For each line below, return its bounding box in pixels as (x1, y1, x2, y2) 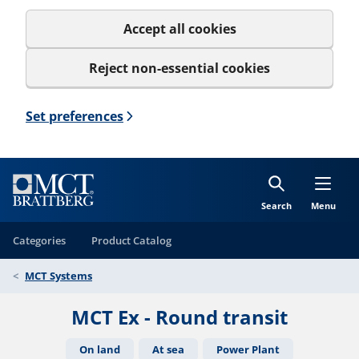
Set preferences (26, 107, 123, 125)
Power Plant (216, 341, 280, 357)
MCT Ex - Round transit (71, 303, 288, 330)
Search (261, 199, 292, 212)
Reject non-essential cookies (89, 58, 270, 77)
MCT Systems (25, 268, 92, 283)
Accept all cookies (123, 20, 236, 38)
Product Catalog (91, 232, 171, 248)
